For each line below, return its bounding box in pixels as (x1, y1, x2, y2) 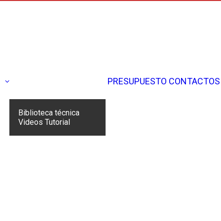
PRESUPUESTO (108, 75, 167, 86)
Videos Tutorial (18, 117, 70, 127)
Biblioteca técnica (18, 108, 79, 117)
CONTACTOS (169, 75, 220, 86)
